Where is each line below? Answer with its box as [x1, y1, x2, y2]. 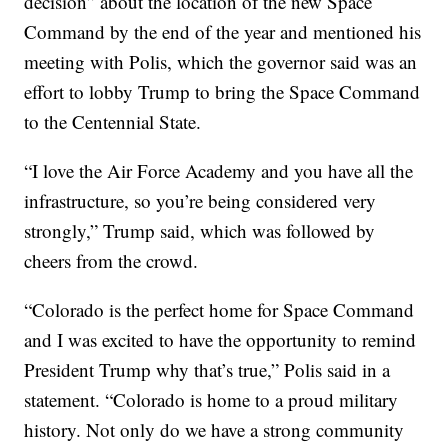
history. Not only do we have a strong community [24, 416, 405, 442]
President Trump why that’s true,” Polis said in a [24, 356, 391, 382]
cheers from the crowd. [24, 247, 199, 273]
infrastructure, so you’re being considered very [24, 187, 377, 213]
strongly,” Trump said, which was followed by [24, 217, 376, 243]
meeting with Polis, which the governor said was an [24, 48, 418, 74]
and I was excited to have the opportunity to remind [24, 326, 417, 352]
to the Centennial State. [24, 108, 202, 134]
